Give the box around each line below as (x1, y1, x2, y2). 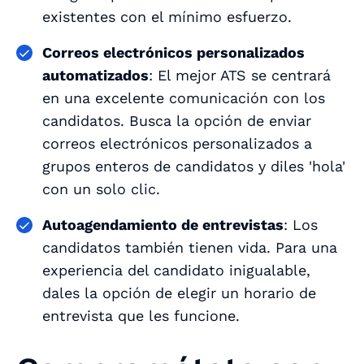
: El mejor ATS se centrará (149, 66, 331, 84)
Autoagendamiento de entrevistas (42, 215, 284, 233)
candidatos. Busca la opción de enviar (42, 111, 311, 129)
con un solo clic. (42, 180, 160, 197)
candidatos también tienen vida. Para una (42, 238, 337, 256)
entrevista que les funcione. (42, 306, 245, 324)
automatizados (42, 66, 149, 84)
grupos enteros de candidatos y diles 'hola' (42, 157, 345, 175)
